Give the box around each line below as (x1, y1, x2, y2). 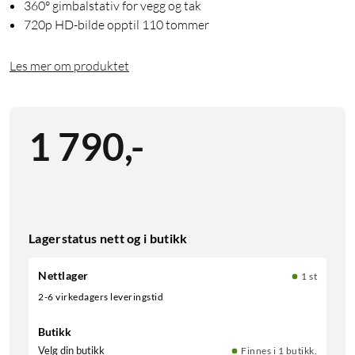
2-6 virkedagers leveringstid (44, 290, 163, 303)
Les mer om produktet (10, 57, 129, 74)
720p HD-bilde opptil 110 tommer (24, 16, 209, 32)
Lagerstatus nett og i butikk (29, 230, 188, 246)
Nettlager (38, 268, 89, 282)
